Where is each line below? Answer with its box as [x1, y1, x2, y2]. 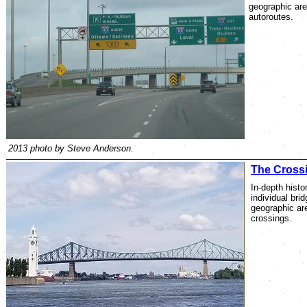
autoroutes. [249, 12, 293, 22]
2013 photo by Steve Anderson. [8, 143, 134, 153]
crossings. [251, 213, 292, 223]
